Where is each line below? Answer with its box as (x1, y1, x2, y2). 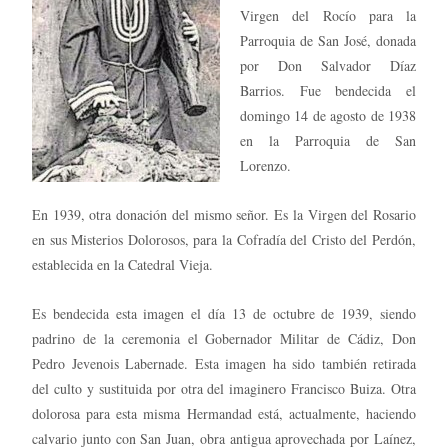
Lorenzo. (240, 155, 291, 175)
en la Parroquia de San (240, 130, 416, 150)
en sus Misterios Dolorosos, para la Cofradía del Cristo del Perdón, (32, 229, 416, 249)
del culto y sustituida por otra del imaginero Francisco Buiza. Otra (32, 378, 416, 398)
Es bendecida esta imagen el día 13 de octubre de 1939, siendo (32, 303, 416, 323)
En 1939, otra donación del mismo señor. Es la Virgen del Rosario (32, 204, 416, 224)
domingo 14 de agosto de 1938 (240, 105, 416, 125)
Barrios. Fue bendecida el (240, 80, 416, 100)
